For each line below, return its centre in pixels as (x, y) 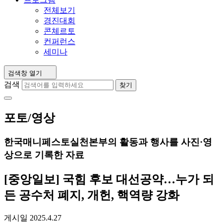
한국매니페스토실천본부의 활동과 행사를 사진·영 (108, 142)
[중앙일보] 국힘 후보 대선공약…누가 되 (109, 179)
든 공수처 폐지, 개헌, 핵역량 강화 (92, 195)
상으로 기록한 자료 (44, 155)
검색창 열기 (25, 73)
